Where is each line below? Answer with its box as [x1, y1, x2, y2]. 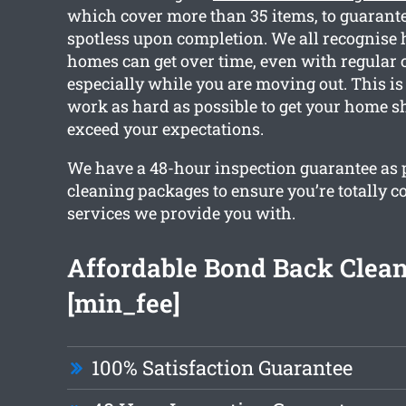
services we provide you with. [66, 202, 295, 225]
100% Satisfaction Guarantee [91, 354, 353, 382]
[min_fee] [66, 286, 180, 321]
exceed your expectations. [66, 118, 264, 140]
